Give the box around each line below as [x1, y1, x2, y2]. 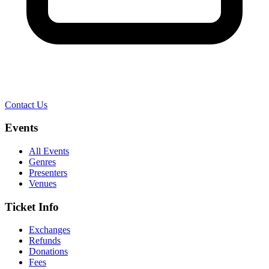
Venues [29, 178, 56, 189]
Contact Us [5, 99, 47, 110]
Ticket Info [5, 200, 59, 213]
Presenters [29, 167, 67, 178]
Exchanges [29, 225, 70, 235]
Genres [29, 156, 56, 167]
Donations [29, 246, 68, 257]
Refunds [29, 235, 61, 246]
